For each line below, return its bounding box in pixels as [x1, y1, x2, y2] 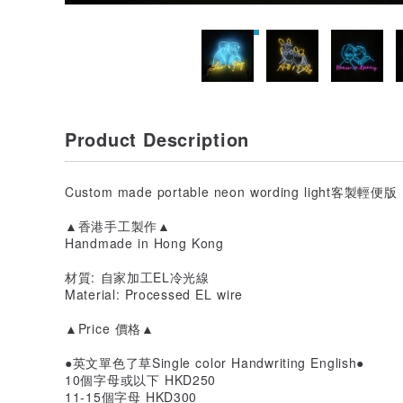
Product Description [65, 125, 249, 152]
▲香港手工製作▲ [65, 216, 171, 235]
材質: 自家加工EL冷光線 [65, 267, 210, 286]
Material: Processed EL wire [65, 284, 243, 303]
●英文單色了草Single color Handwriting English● [65, 353, 365, 372]
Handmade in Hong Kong [65, 233, 224, 252]
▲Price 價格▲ [65, 318, 155, 337]
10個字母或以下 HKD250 [65, 370, 217, 389]
